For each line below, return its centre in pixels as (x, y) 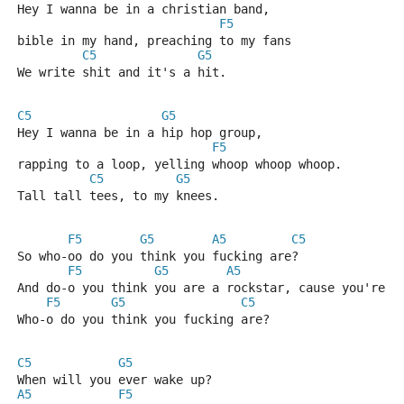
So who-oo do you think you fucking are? (158, 256)
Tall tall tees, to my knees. (118, 196)
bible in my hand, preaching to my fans (154, 41)
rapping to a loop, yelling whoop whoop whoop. (179, 164)
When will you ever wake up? (115, 380)
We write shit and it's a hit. (122, 72)
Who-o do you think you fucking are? (143, 319)
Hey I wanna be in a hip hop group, (143, 133)
